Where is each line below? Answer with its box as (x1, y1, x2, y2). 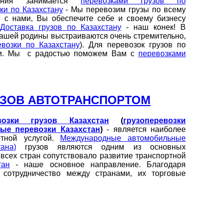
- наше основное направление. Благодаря (10, 160, 186, 169)
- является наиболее (102, 125, 186, 134)
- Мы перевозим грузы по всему (63, 5, 186, 14)
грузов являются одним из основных (16, 143, 186, 152)
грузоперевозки (123, 116, 186, 125)
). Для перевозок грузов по (80, 40, 186, 49)
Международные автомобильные (60, 134, 186, 143)
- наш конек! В (121, 22, 186, 31)
